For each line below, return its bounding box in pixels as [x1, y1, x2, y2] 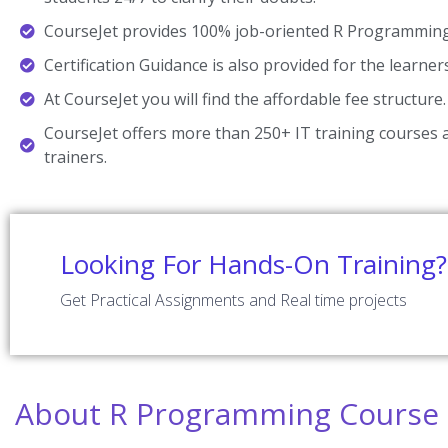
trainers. [43, 146, 107, 169]
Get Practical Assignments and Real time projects [60, 289, 407, 312]
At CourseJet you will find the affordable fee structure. [43, 88, 446, 111]
